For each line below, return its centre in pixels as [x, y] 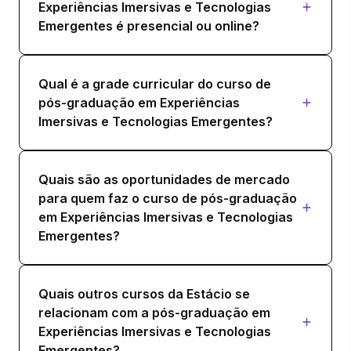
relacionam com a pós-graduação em [154, 312]
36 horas [68, 35]
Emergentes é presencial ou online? [149, 25]
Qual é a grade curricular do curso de [155, 83]
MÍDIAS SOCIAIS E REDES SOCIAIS [148, 14]
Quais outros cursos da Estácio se [144, 293]
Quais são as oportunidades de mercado [164, 179]
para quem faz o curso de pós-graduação [168, 198]
